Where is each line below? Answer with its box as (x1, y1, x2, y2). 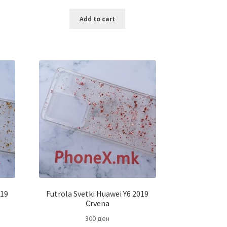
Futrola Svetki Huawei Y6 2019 (46, 188, 149, 199)
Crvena (85, 198, 109, 209)
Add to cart (80, 14, 116, 24)
